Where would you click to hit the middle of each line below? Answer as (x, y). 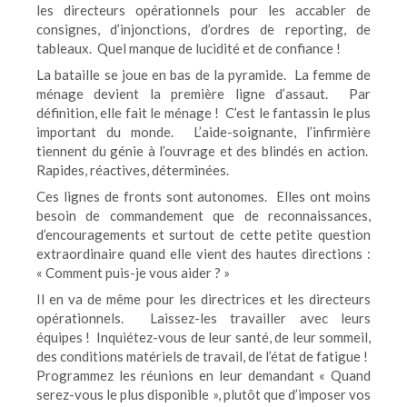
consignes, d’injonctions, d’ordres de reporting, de (203, 29)
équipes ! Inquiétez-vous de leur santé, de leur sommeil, (203, 337)
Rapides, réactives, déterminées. (133, 170)
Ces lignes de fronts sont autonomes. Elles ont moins (203, 196)
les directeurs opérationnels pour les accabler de (203, 10)
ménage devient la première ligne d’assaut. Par (203, 94)
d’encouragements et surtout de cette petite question (203, 234)
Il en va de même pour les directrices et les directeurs (203, 299)
